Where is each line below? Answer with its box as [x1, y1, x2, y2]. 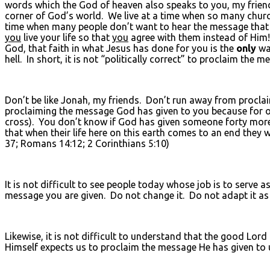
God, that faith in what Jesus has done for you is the [5, 42, 236, 54]
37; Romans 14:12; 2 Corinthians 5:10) [5, 137, 169, 149]
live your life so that [21, 31, 112, 43]
